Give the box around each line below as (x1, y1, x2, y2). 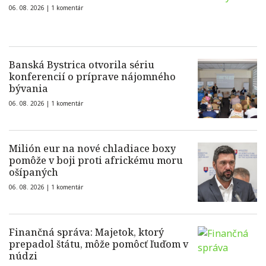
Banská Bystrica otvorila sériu (9, 58, 154, 72)
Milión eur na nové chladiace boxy (9, 142, 176, 156)
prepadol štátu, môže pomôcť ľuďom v (9, 237, 188, 251)
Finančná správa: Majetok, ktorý (9, 226, 164, 239)
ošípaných (9, 166, 58, 179)
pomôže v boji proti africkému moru (9, 154, 183, 167)
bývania (9, 82, 48, 96)
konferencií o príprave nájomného (9, 70, 176, 84)
